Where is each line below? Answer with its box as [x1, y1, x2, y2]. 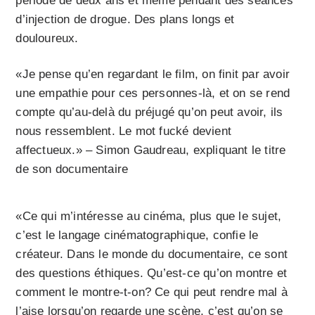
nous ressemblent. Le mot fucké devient [15, 124, 232, 139]
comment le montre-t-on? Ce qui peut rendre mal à [15, 285, 288, 300]
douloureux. [15, 32, 79, 46]
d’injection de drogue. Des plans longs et [15, 13, 235, 27]
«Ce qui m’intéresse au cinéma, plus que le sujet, [15, 210, 282, 224]
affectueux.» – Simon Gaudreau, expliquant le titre [15, 143, 286, 157]
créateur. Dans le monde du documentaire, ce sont [15, 247, 288, 262]
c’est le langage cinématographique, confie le [15, 229, 259, 243]
